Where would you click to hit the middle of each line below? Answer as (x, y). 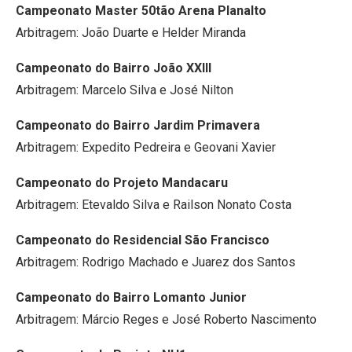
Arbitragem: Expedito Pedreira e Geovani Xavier (146, 147)
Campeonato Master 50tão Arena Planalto (141, 11)
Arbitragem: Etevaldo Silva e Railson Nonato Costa (154, 205)
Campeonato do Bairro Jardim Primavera (138, 125)
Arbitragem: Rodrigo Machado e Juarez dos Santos (156, 262)
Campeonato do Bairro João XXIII (114, 68)
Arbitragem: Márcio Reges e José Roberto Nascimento (166, 319)
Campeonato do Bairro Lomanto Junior (131, 297)
